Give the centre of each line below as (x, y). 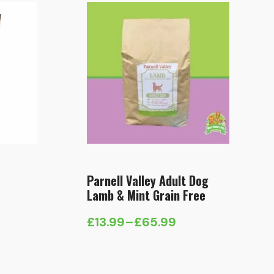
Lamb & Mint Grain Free (146, 195)
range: (105, 250)
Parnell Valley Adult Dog (148, 181)
